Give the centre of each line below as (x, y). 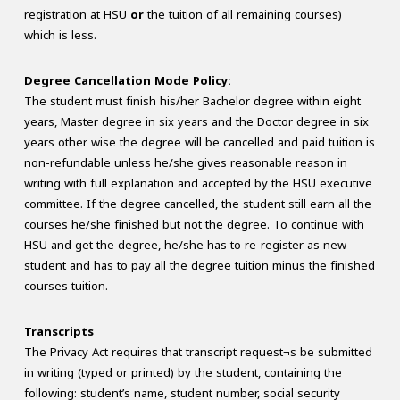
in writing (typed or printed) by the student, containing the (183, 372)
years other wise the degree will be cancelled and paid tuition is (199, 142)
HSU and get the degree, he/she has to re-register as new (185, 245)
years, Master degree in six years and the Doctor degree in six (196, 121)
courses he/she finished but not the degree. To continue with (194, 224)
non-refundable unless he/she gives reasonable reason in (185, 162)
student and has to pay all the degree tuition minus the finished (199, 265)
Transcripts (58, 331)
